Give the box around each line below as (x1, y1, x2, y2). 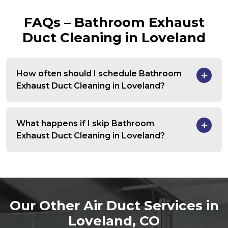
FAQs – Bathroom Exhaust (23, 14, 205, 31)
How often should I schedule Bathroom (16, 69, 182, 79)
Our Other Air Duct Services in (9, 197, 219, 214)
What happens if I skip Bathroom (16, 119, 154, 129)
